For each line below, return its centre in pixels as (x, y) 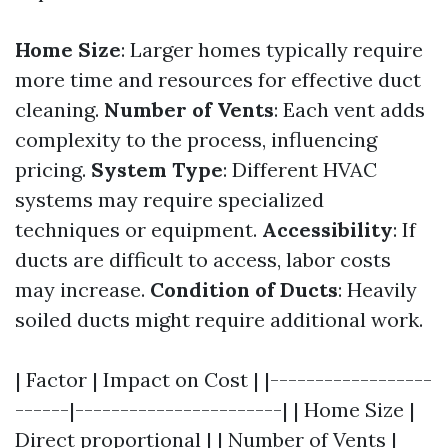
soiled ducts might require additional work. (219, 319)
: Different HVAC (300, 169)
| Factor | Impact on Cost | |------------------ (223, 379)
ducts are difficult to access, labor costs (203, 259)
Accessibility (327, 229)
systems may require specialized (169, 199)
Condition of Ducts (244, 289)
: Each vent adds (349, 109)
